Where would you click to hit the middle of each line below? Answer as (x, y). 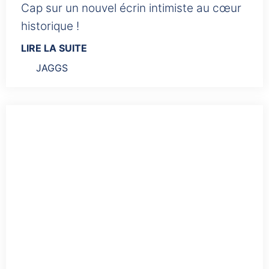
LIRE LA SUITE (54, 48)
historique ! (50, 26)
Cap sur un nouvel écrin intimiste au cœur (131, 8)
